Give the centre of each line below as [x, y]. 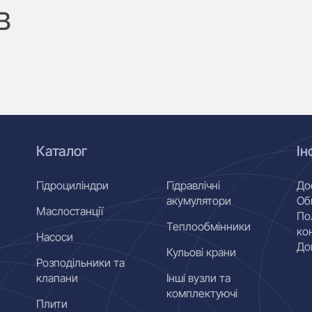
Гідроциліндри [73, 185]
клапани [57, 278]
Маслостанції [70, 211]
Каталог [62, 151]
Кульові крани [201, 252]
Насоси [55, 237]
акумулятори [198, 201]
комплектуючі [202, 293]
